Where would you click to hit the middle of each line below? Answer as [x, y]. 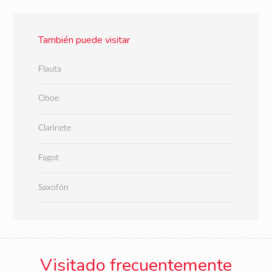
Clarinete [54, 128]
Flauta [49, 69]
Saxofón [53, 188]
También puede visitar [84, 40]
